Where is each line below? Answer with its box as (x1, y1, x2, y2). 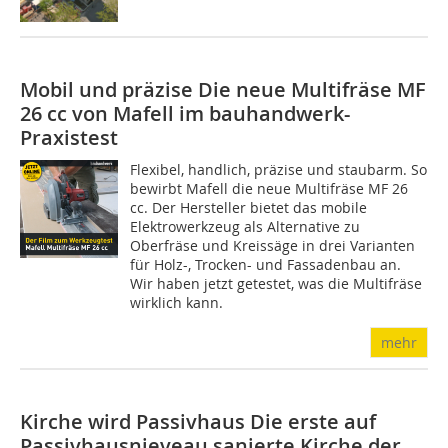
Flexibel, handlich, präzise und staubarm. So (130, 159, 428, 179)
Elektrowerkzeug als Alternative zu (130, 216, 361, 236)
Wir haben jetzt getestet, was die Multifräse (130, 273, 423, 293)
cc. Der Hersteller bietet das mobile (130, 197, 368, 217)
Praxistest (20, 123, 118, 151)
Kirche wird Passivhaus (20, 407, 250, 435)
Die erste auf (250, 407, 376, 435)
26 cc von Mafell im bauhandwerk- (20, 99, 350, 127)
